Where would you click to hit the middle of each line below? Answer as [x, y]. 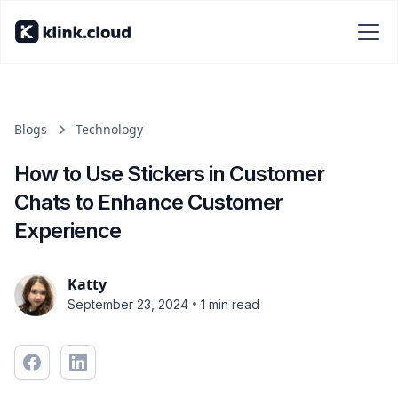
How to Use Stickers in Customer [170, 174]
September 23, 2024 [128, 304]
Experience [68, 231]
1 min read [230, 304]
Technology [109, 129]
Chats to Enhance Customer [148, 202]
